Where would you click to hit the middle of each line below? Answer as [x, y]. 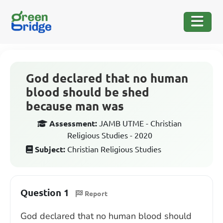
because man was [75, 106]
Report [96, 193]
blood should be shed [88, 92]
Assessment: [73, 123]
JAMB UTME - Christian [140, 123]
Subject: [50, 149]
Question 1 [45, 193]
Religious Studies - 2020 [110, 135]
